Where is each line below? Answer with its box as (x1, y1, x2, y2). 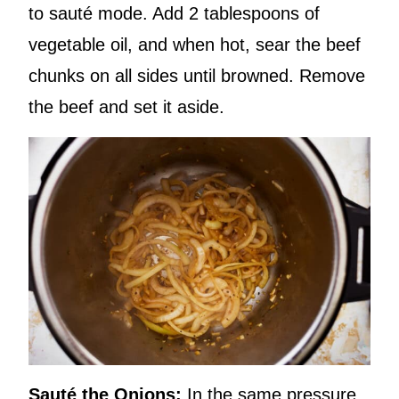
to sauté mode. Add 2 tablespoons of (28, 4, 320, 24)
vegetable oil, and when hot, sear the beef (28, 35, 361, 55)
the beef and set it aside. (28, 97, 224, 118)
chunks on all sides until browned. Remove (28, 66, 365, 86)
